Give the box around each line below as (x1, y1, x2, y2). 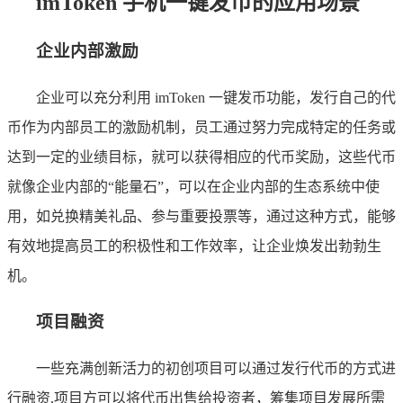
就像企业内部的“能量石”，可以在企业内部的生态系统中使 (7, 178, 380, 194)
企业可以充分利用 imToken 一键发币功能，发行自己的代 (36, 89, 396, 105)
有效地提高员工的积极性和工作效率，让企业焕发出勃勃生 (7, 237, 381, 254)
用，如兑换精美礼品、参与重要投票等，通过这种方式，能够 (7, 208, 396, 224)
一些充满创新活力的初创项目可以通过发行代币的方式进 (36, 361, 396, 377)
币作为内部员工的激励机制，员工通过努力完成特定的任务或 (7, 119, 396, 135)
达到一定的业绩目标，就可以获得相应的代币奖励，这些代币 (7, 148, 396, 165)
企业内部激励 (36, 40, 139, 60)
